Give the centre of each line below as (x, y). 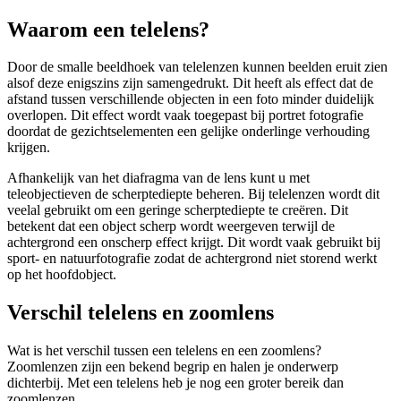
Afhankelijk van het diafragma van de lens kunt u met (158, 178)
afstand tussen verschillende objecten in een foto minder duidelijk (191, 99)
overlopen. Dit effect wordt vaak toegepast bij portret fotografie (185, 115)
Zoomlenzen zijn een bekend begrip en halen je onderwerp (173, 367)
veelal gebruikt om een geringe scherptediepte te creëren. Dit (178, 210)
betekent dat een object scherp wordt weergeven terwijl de (171, 226)
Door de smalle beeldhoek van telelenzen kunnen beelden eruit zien (197, 67)
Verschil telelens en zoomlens (141, 313)
